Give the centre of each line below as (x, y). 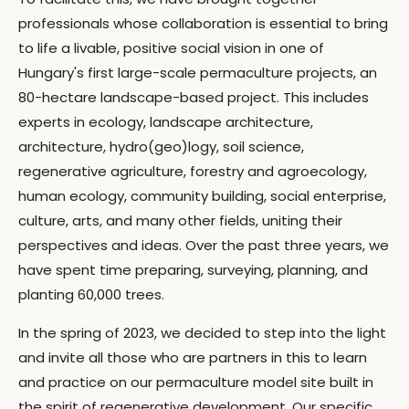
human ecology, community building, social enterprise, (202, 196)
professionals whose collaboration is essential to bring (203, 23)
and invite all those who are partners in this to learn (193, 357)
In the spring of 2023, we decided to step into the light (202, 333)
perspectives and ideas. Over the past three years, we (204, 245)
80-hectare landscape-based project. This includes (194, 97)
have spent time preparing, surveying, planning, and (193, 270)
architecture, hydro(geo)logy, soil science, (161, 147)
